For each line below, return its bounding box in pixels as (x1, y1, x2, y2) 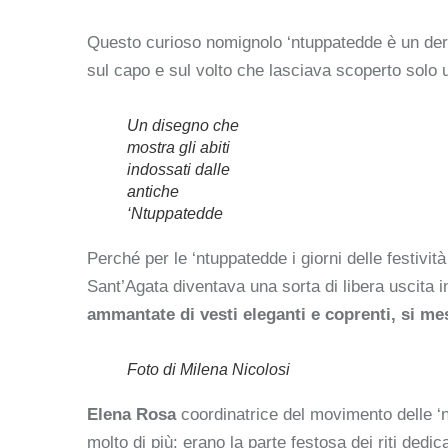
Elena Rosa (87, 404, 181, 424)
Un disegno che (127, 116, 239, 134)
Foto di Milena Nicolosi (127, 360, 290, 378)
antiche (127, 182, 179, 200)
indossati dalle (127, 160, 230, 178)
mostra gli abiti (127, 138, 230, 156)
